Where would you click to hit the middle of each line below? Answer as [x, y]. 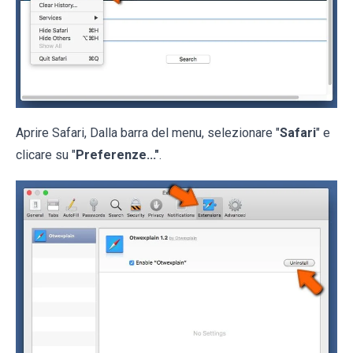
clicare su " [46, 154]
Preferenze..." [117, 154]
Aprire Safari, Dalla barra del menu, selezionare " [148, 132]
